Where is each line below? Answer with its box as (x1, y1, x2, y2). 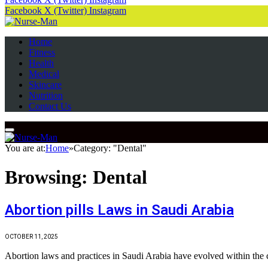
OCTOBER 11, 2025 (5, 233, 58, 240)
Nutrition (29, 90, 63, 100)
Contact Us (29, 100, 71, 111)
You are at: (5, 142, 45, 153)
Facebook (5, 5, 42, 16)
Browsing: (5, 166, 93, 188)
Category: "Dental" (74, 142, 147, 153)
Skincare (29, 79, 62, 90)
